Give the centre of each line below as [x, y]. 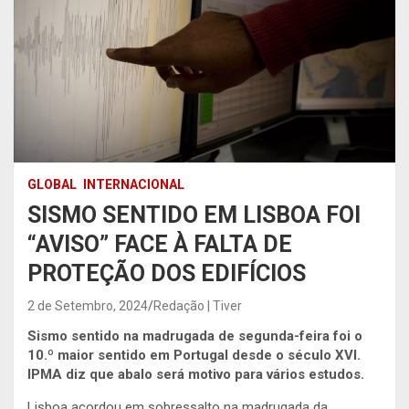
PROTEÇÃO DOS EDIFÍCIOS [167, 273]
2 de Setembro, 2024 [88, 305]
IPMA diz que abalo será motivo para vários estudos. [196, 374]
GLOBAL [52, 184]
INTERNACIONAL [134, 184]
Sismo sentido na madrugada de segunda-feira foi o [195, 336]
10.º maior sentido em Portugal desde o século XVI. [194, 355]
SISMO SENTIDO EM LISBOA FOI [194, 215]
